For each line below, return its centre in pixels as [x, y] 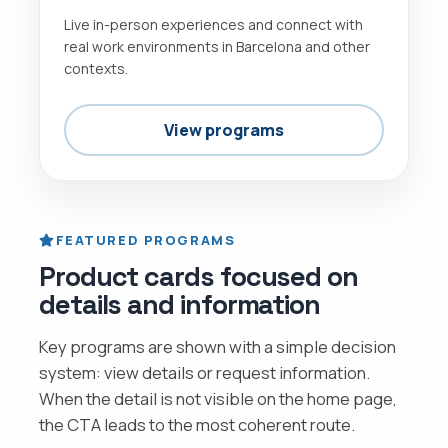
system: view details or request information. [204, 372]
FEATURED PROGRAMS [145, 239]
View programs [224, 129]
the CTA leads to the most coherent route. [197, 424]
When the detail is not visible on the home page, [218, 398]
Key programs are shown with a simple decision [217, 346]
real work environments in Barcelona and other [217, 46]
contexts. [96, 68]
